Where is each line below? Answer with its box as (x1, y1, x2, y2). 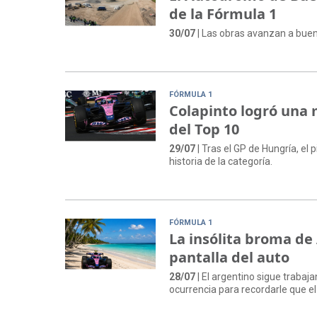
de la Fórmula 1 (169, 4, 277, 24)
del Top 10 (169, 120, 240, 139)
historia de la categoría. (169, 156, 273, 168)
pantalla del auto (169, 248, 290, 267)
